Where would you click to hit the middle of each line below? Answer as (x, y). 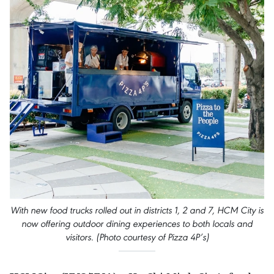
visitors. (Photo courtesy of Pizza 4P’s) (137, 237)
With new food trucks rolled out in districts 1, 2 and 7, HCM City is (137, 210)
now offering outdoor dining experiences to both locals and (137, 224)
